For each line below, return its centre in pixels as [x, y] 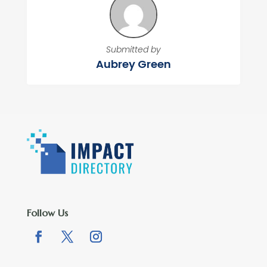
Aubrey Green [133, 64]
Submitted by [133, 50]
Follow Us [47, 213]
